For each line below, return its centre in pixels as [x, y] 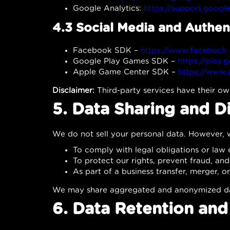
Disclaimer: [73, 90]
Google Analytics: [108, 8]
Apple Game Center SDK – [126, 72]
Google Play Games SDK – [125, 61]
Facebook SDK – [107, 50]
